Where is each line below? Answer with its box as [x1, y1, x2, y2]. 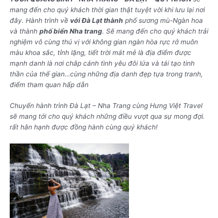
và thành [10, 27, 39, 35]
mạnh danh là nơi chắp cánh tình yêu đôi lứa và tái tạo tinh [10, 59, 195, 67]
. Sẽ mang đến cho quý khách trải [102, 27, 208, 35]
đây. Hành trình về [10, 16, 70, 24]
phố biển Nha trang [39, 27, 102, 35]
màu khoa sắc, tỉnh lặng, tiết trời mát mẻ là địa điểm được [10, 48, 191, 56]
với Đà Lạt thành [70, 16, 123, 24]
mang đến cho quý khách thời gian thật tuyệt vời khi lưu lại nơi [10, 5, 205, 14]
